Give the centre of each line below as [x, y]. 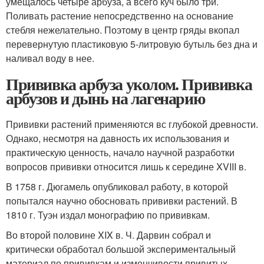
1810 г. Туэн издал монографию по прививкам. [108, 214]
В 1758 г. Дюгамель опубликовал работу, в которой [117, 186]
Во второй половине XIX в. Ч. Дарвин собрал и [108, 235]
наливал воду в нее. [50, 58]
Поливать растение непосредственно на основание [120, 15]
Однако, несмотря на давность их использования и [118, 138]
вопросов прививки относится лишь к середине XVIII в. [126, 166]
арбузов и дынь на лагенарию [105, 98]
